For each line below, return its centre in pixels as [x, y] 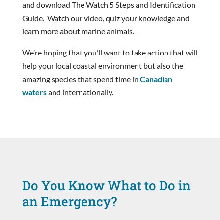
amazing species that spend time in [81, 79]
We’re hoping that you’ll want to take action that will [110, 52]
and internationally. [80, 92]
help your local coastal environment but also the [102, 65]
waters [34, 92]
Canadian [156, 79]
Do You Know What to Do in [106, 185]
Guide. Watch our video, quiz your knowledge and [106, 18]
